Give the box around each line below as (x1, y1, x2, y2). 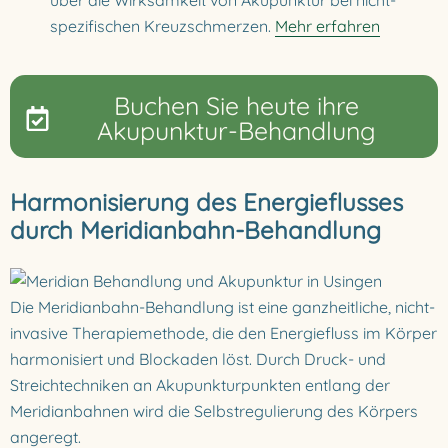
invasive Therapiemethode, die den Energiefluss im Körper (10, 323, 437, 343)
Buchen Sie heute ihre (114, 90, 359, 121)
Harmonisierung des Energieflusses (10, 187, 403, 217)
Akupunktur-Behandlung (97, 115, 376, 146)
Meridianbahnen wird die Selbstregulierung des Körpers (10, 401, 418, 421)
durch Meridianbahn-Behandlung (10, 215, 381, 245)
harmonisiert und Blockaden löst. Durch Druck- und (10, 349, 386, 369)
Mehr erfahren (275, 16, 380, 36)
